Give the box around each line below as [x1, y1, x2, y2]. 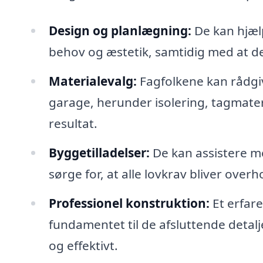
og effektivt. [48, 237, 118, 254]
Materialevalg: [48, 73, 137, 90]
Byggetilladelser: [48, 144, 150, 161]
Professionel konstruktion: [48, 194, 210, 211]
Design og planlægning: [48, 22, 191, 39]
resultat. [48, 115, 97, 132]
